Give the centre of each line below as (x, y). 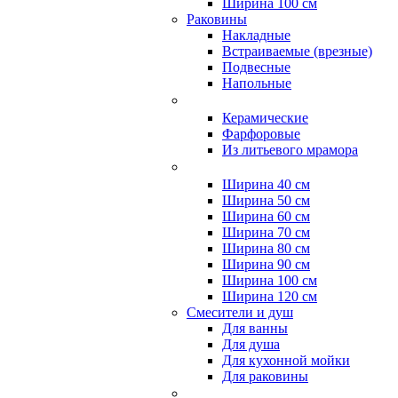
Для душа (251, 344)
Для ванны (255, 328)
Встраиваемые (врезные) (297, 51)
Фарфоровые (261, 134)
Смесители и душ (240, 312)
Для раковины (265, 376)
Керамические (265, 118)
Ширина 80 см (266, 248)
